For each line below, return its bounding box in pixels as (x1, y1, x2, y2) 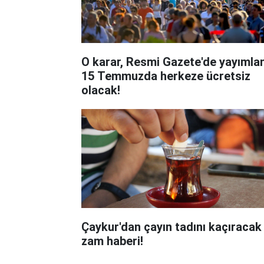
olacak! (81, 82, 120, 97)
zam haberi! (81, 233, 143, 248)
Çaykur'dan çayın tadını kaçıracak (81, 219, 262, 234)
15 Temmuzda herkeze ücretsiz (81, 68, 250, 83)
